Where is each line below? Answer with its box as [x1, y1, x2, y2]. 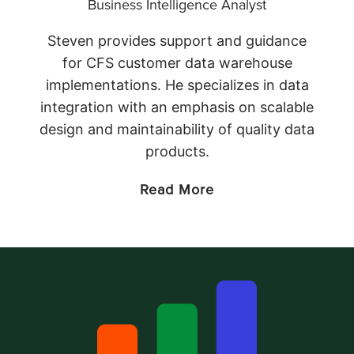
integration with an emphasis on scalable [40, 99, 314, 116]
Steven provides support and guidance [47, 32, 307, 50]
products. [145, 143, 209, 160]
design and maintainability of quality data [40, 121, 314, 138]
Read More [140, 179, 214, 201]
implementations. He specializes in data [45, 77, 309, 94]
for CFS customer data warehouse [62, 55, 292, 72]
